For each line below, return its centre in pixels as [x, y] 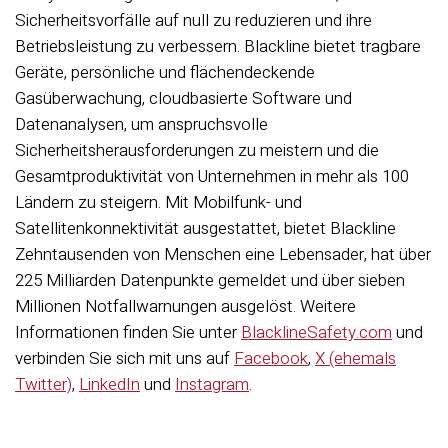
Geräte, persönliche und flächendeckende [165, 72]
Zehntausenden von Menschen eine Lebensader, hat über [223, 254]
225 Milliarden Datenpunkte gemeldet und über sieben [210, 280]
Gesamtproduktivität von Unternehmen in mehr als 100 [212, 176]
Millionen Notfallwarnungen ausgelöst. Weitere [185, 306]
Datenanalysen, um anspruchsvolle [141, 124]
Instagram [212, 384]
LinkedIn [109, 384]
